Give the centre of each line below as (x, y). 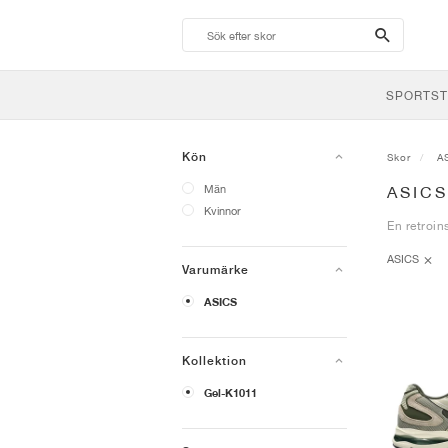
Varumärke (215, 270)
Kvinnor (222, 210)
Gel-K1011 (230, 393)
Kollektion (214, 361)
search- (406, 34)
